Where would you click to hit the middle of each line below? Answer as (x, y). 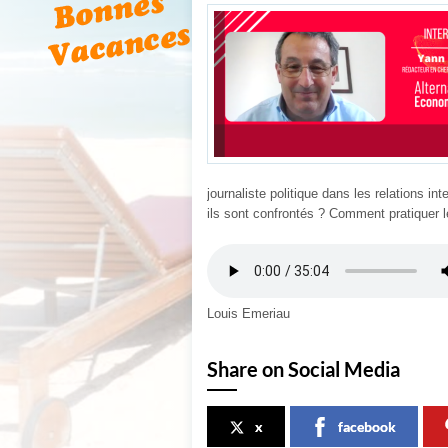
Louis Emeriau (248, 313)
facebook (367, 426)
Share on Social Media (303, 369)
